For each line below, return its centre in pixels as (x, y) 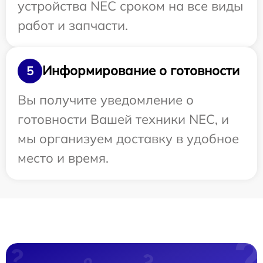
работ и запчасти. (73, 25)
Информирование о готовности (141, 70)
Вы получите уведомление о (106, 100)
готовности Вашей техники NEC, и (123, 119)
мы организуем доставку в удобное (128, 138)
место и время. (63, 158)
